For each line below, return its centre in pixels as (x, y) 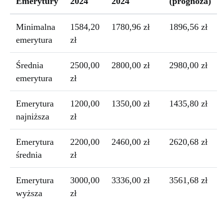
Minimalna (36, 27)
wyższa (29, 193)
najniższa (33, 116)
